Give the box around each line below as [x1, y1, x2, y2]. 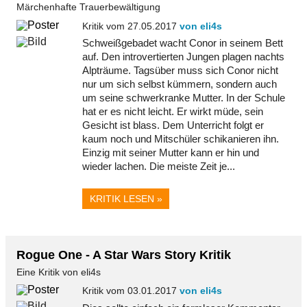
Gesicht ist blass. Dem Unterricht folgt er [82, 119, 264, 131]
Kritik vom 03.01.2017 [82, 285, 180, 297]
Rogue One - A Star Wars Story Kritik [16, 248, 231, 262]
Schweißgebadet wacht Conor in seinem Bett [82, 36, 283, 49]
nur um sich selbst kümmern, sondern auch [82, 77, 277, 90]
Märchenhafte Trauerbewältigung [16, 1, 160, 12]
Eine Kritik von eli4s [16, 266, 101, 278]
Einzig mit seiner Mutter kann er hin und [82, 146, 259, 158]
